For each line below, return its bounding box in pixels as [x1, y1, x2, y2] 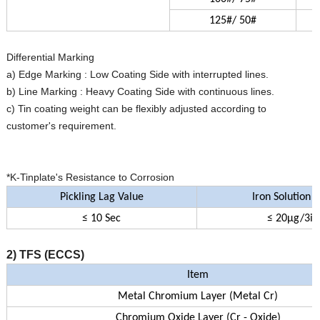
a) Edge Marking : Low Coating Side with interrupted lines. [6, 69, 269, 81]
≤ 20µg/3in [266, 213, 319, 225]
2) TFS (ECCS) [6, 249, 84, 261]
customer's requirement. [6, 120, 116, 132]
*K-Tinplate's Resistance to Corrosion [6, 171, 174, 184]
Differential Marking [6, 51, 94, 64]
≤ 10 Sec [82, 213, 121, 225]
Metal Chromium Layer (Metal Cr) [118, 291, 279, 303]
